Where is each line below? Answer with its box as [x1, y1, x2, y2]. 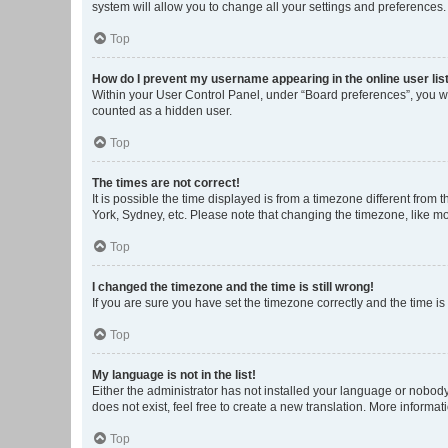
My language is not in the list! [92, 368, 256, 382]
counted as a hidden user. [92, 104, 232, 118]
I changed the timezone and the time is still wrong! [92, 280, 374, 294]
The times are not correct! [92, 176, 240, 190]
